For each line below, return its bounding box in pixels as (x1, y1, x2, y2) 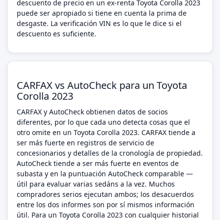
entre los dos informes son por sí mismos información (17, 200, 194, 209)
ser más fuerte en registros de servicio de (17, 138, 154, 147)
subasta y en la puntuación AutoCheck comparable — (17, 169, 193, 178)
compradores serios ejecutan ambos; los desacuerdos (17, 190, 194, 199)
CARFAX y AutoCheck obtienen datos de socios (17, 107, 168, 116)
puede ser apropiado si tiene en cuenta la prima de (17, 8, 187, 18)
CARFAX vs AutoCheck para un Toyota (17, 79, 187, 92)
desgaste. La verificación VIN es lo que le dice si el (17, 19, 182, 28)
